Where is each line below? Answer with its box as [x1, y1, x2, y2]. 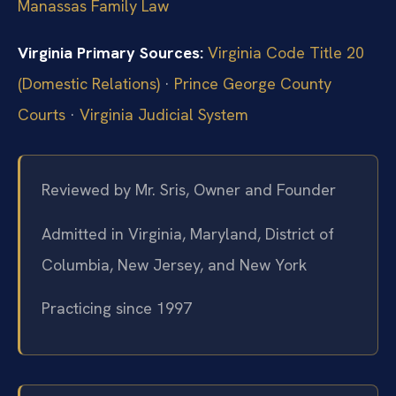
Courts [18, 104, 65, 126]
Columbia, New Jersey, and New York [42, 254, 307, 275]
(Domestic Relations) [18, 73, 160, 95]
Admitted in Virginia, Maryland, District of [42, 223, 334, 244]
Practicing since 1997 [42, 297, 192, 318]
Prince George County [174, 73, 331, 95]
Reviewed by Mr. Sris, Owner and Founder [42, 179, 336, 201]
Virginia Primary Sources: [18, 42, 203, 64]
